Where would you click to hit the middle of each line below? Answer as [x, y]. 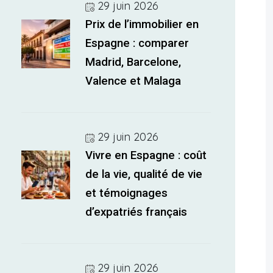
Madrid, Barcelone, [133, 62]
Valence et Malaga [133, 81]
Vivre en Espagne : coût [146, 155]
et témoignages [127, 193]
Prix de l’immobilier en [142, 24]
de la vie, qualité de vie [144, 174]
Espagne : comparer [137, 43]
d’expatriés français [136, 212]
